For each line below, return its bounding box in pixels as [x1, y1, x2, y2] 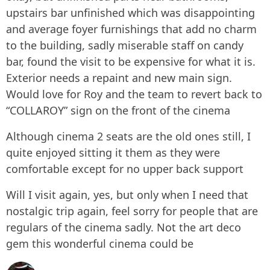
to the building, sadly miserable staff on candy [6, 38, 243, 52]
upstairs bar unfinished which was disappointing [6, 5, 255, 20]
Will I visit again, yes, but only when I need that [6, 187, 248, 202]
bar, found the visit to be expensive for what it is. [6, 54, 256, 69]
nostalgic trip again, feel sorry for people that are [6, 204, 258, 218]
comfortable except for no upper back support [6, 162, 243, 176]
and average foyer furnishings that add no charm [6, 22, 257, 36]
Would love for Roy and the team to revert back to [6, 87, 262, 101]
